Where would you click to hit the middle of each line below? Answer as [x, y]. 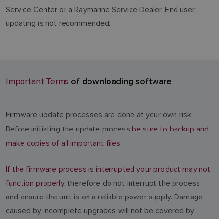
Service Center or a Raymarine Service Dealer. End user [100, 10]
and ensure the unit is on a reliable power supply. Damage [105, 197]
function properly [35, 183]
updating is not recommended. [58, 23]
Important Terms [37, 81]
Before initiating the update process [69, 129]
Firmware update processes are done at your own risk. [99, 115]
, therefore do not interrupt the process [132, 183]
